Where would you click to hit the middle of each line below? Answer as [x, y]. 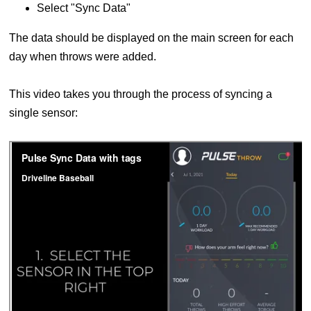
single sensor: [43, 113]
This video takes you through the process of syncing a [140, 94]
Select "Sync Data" [83, 8]
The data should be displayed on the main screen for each [151, 38]
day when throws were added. [84, 57]
